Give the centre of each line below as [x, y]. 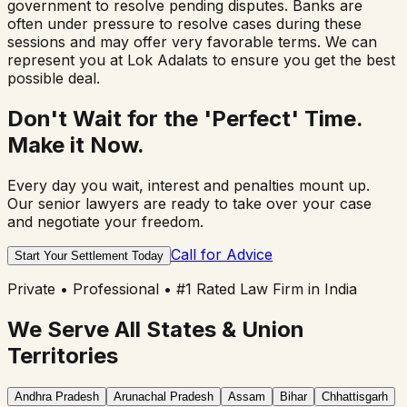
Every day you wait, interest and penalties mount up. [189, 185]
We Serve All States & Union [156, 329]
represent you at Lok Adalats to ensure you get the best [201, 60]
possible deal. [54, 78]
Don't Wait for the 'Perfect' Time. [185, 118]
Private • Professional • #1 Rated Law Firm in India [182, 288]
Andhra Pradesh [57, 397]
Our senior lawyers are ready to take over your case [189, 203]
